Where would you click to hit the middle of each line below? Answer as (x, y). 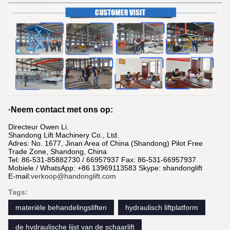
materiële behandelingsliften (61, 208)
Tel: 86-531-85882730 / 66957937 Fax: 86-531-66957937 (102, 160)
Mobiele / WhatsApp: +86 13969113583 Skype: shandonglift (105, 168)
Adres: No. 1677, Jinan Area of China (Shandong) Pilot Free (106, 143)
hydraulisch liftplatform (162, 208)
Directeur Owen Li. (39, 127)
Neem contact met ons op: (62, 110)
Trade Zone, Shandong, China (57, 152)
